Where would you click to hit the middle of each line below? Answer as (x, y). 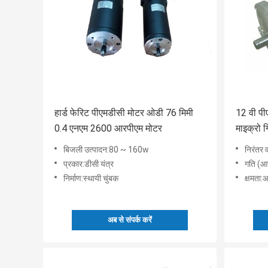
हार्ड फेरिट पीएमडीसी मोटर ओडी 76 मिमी (124, 113)
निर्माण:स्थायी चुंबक (91, 179)
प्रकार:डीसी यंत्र (89, 164)
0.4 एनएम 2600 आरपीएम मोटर (108, 129)
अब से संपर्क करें (130, 220)
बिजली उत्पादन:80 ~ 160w (106, 150)
